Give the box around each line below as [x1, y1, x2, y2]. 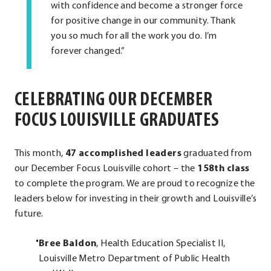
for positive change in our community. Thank [51, 16, 236, 26]
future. [15, 209, 44, 219]
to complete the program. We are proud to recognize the [15, 178, 255, 189]
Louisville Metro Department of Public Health [39, 253, 230, 264]
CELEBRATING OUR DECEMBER [15, 91, 213, 110]
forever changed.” [51, 46, 125, 56]
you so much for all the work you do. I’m [51, 31, 217, 41]
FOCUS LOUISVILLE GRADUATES [15, 111, 220, 131]
